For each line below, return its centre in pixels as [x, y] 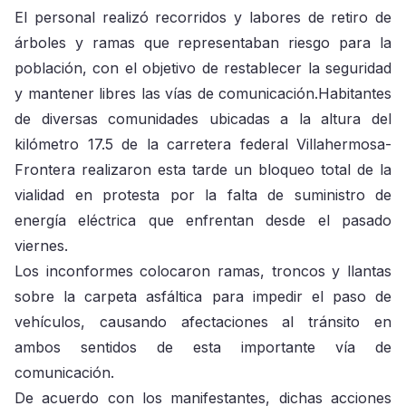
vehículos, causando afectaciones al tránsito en [203, 321]
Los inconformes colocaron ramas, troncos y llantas [203, 271]
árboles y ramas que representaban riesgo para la [203, 42]
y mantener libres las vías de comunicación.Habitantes [203, 93]
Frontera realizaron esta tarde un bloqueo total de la [203, 169]
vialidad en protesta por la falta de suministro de [203, 194]
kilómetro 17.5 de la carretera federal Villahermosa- [203, 144]
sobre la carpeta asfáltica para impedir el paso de [203, 296]
